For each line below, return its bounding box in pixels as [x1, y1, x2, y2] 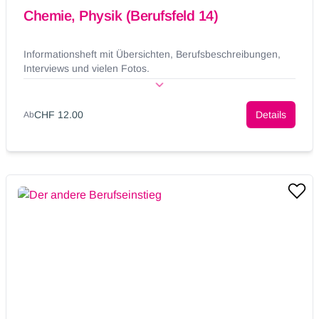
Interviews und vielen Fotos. [23, 63, 150, 75]
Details [256, 109, 286, 121]
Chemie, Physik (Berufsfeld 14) [23, 8, 218, 24]
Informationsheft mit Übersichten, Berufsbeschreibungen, [23, 48, 281, 61]
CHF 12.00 [34, 109, 83, 121]
